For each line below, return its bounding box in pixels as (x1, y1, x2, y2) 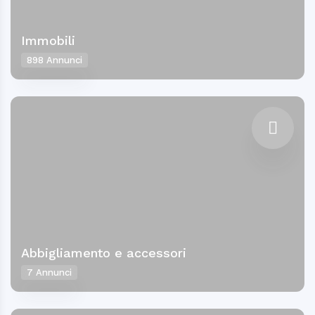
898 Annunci (27, 55, 82, 66)
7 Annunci (27, 267, 72, 278)
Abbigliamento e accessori (21, 245, 186, 261)
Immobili (21, 33, 75, 49)
